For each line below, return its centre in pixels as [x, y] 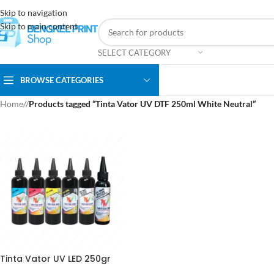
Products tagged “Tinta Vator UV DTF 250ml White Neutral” [142, 103]
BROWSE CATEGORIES [62, 80]
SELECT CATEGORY [134, 52]
